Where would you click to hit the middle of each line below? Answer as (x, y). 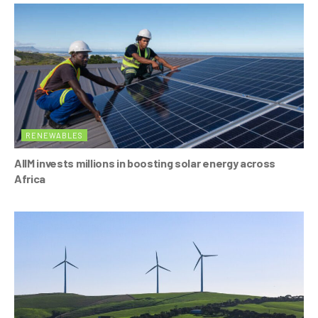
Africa (30, 178)
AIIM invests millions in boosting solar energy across (145, 163)
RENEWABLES (54, 135)
